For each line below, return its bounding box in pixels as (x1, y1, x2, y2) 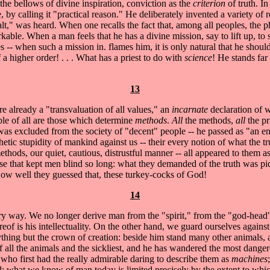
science (182, 52, 212, 63)
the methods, (185, 115, 236, 125)
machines (231, 253, 268, 264)
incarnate (169, 104, 210, 115)
